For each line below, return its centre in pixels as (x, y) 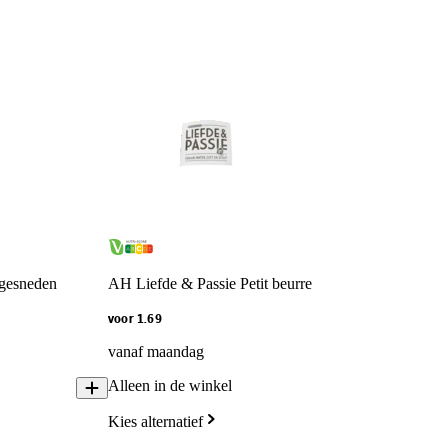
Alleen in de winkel (170, 386)
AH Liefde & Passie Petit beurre (210, 284)
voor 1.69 (135, 320)
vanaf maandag (156, 352)
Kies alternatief (155, 422)
